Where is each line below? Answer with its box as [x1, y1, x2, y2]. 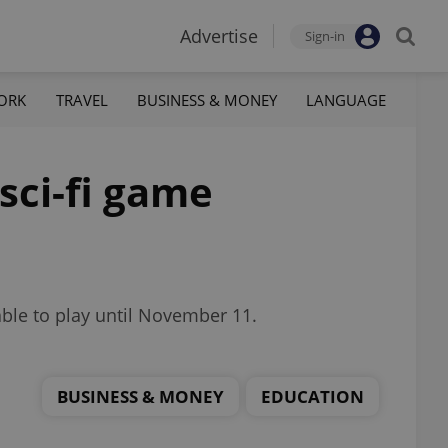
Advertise [180, 24, 258, 48]
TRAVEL [55, 89, 108, 110]
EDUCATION [261, 384, 364, 408]
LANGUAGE [305, 89, 386, 110]
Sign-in [305, 27, 345, 45]
